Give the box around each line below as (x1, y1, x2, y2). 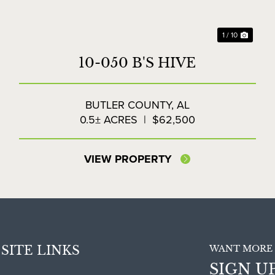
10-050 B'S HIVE (79, 55, 196, 72)
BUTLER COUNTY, (85, 97, 177, 113)
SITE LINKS (1, 243, 80, 258)
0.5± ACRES (79, 112, 137, 128)
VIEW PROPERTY (84, 151, 172, 168)
